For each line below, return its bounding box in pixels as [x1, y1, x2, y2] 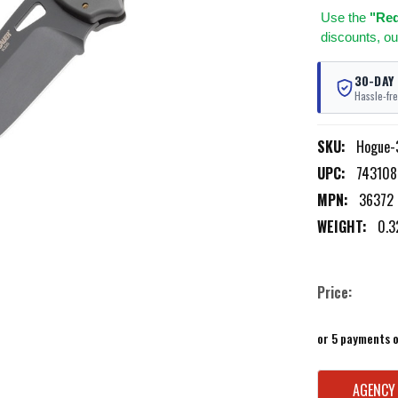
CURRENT [316, 370, 374, 392]
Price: [316, 282, 352, 304]
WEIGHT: [316, 216, 367, 238]
